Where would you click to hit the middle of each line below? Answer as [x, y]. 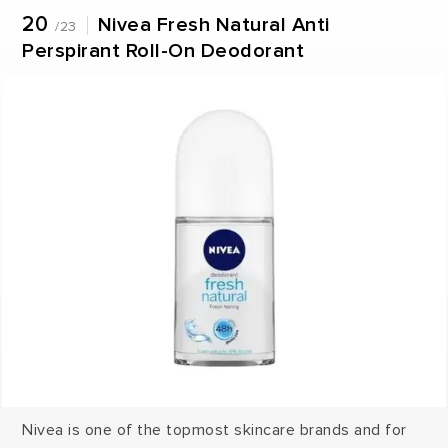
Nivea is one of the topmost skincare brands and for [214, 430]
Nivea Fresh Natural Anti [213, 25]
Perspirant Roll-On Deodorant [163, 51]
